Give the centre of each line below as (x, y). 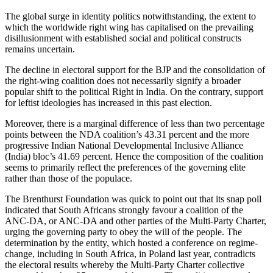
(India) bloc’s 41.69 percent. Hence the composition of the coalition (134, 157)
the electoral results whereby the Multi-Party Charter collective (125, 265)
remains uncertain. (40, 49)
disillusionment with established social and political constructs (123, 38)
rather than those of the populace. (69, 179)
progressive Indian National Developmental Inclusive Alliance (124, 146)
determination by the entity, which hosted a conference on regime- (131, 243)
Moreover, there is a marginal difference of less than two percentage (135, 124)
